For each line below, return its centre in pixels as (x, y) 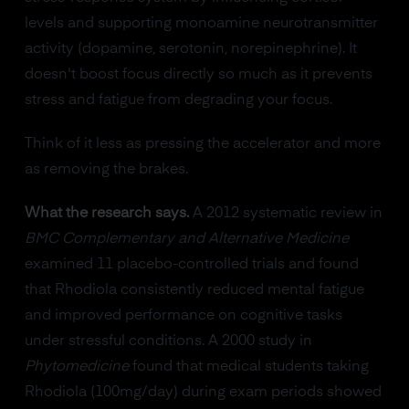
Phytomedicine (76, 367)
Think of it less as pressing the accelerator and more (202, 144)
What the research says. (106, 213)
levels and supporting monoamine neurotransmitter (201, 23)
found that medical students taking (248, 367)
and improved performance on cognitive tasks (183, 315)
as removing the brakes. (106, 169)
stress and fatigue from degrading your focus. (178, 100)
